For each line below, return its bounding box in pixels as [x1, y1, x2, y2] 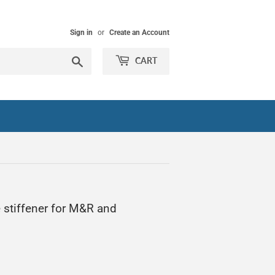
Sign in [70, 28, 93, 37]
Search [83, 55, 110, 64]
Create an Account [109, 28, 169, 37]
